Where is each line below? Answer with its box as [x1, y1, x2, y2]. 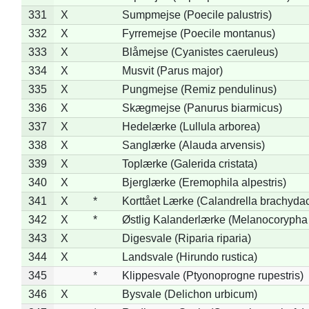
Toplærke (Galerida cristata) [121, 157, 257, 170]
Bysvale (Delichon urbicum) [121, 288, 257, 300]
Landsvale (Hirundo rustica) [121, 250, 257, 263]
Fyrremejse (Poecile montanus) [121, 27, 275, 39]
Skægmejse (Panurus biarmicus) [121, 101, 282, 114]
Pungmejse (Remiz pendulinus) [121, 83, 277, 95]
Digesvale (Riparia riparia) [121, 232, 251, 244]
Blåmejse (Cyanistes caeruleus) [121, 46, 278, 58]
